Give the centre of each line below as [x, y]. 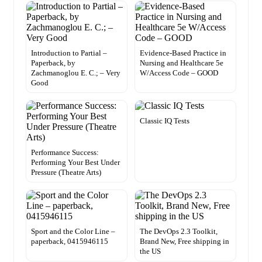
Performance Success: [65, 153]
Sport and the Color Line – [73, 232]
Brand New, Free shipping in [185, 242]
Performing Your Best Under [75, 163]
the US [150, 251]
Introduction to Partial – [69, 53]
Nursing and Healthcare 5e [182, 63]
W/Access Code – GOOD [179, 73]
